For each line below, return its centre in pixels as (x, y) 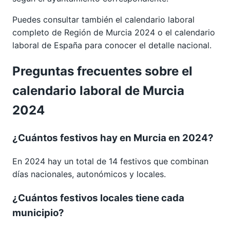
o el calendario (186, 32)
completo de (38, 32)
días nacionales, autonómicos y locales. (89, 174)
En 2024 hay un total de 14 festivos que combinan (110, 161)
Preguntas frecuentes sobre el (102, 71)
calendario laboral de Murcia (98, 91)
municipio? (38, 213)
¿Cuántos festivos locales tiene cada (98, 198)
